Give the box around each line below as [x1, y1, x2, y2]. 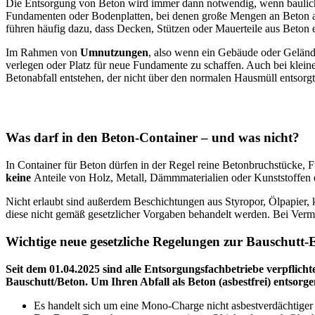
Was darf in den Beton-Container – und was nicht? [6, 130, 300, 146]
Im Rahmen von [6, 46, 80, 59]
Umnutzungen [80, 46, 148, 59]
